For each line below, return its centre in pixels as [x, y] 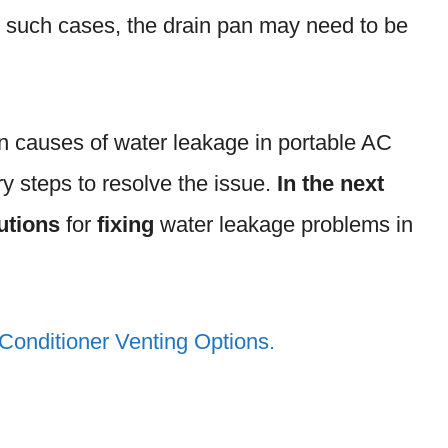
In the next [330, 184]
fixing [128, 225]
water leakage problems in [286, 225]
